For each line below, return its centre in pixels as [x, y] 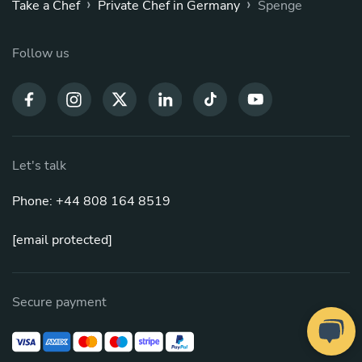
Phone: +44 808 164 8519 [91, 202]
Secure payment [59, 303]
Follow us [41, 54]
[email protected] [62, 240]
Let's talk [39, 166]
